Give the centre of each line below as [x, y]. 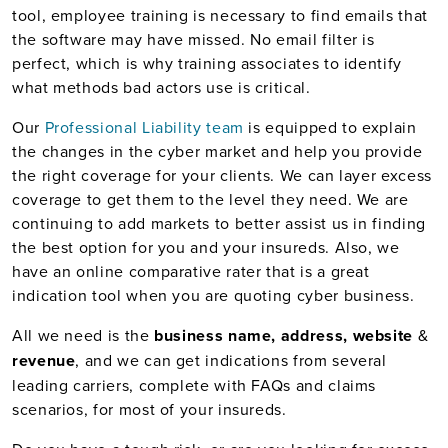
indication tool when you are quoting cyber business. [213, 295]
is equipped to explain [330, 127]
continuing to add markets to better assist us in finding [219, 223]
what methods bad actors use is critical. [161, 87]
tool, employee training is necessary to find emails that [220, 15]
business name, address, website [286, 335]
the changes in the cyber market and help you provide [217, 151]
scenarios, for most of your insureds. [149, 409]
